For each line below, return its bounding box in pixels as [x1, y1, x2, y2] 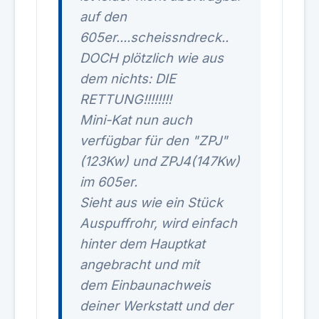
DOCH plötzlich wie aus [80, 50, 224, 66]
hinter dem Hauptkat [80, 236, 205, 251]
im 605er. [80, 174, 137, 189]
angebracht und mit [80, 256, 199, 272]
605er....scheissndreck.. [80, 29, 229, 45]
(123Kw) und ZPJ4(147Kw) [80, 153, 240, 169]
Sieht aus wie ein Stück [80, 194, 223, 210]
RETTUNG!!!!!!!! [80, 91, 172, 107]
